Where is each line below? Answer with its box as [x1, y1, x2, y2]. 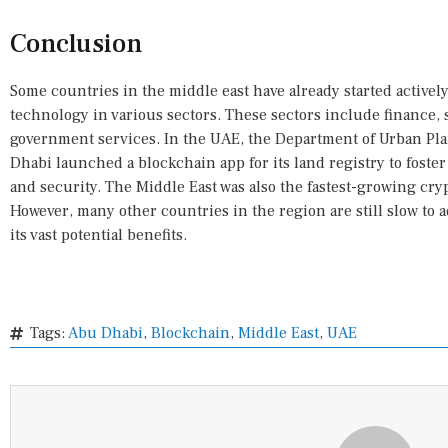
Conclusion [10, 27, 143, 62]
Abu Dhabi [68, 323, 143, 344]
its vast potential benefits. [10, 225, 187, 246]
